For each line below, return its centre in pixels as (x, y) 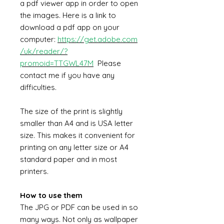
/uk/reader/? (44, 51)
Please (107, 63)
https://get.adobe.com (97, 39)
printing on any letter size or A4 (74, 147)
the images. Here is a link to (68, 15)
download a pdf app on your (70, 27)
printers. (34, 171)
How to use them (51, 195)
